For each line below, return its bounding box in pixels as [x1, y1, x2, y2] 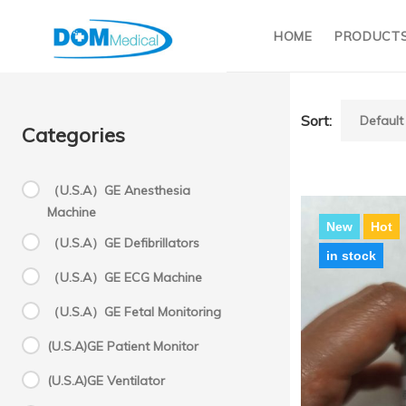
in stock [326, 248, 376, 263]
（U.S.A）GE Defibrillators [47, 235, 199, 251]
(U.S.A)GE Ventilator [47, 372, 165, 389]
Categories [22, 122, 125, 148]
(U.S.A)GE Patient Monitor [47, 338, 198, 354]
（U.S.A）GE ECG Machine [47, 269, 202, 285]
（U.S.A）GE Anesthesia [47, 182, 190, 198]
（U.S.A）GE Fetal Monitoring [47, 304, 221, 320]
